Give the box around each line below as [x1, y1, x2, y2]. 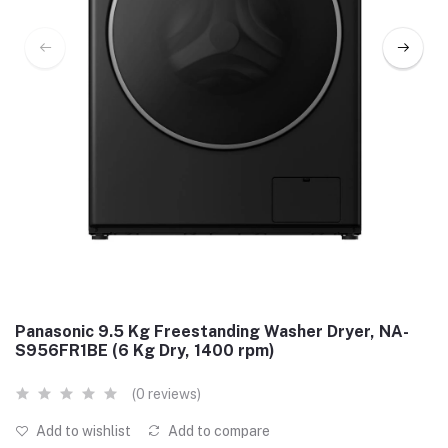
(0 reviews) [132, 386, 201, 402]
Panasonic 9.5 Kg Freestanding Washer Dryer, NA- [15, 322, 409, 341]
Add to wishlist [33, 423, 131, 439]
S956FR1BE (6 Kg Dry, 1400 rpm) [15, 341, 275, 360]
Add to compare [165, 423, 270, 439]
